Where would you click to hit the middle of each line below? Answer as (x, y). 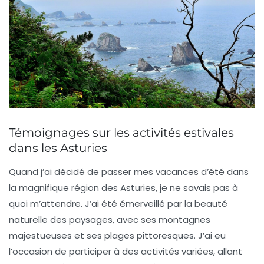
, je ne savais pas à (197, 188)
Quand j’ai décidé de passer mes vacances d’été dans (129, 172)
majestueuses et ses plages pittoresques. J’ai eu (117, 236)
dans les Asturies (58, 148)
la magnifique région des (65, 188)
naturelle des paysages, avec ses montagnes (110, 220)
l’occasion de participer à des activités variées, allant (126, 252)
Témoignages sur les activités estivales (121, 133)
